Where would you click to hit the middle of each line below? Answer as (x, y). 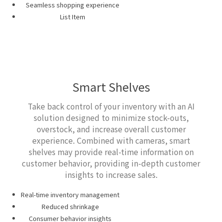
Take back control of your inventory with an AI (111, 107)
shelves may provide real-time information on (111, 152)
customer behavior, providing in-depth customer (111, 164)
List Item (72, 16)
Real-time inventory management (70, 195)
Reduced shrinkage (70, 206)
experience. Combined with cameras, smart (111, 141)
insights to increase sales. (111, 175)
